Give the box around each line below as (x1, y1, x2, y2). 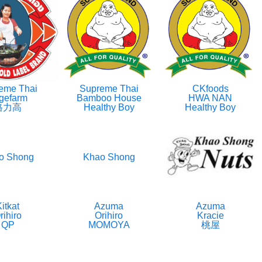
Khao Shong (82, 151, 135, 162)
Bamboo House (76, 93, 142, 104)
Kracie (196, 211, 224, 221)
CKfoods (192, 84, 229, 94)
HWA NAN (188, 93, 233, 104)
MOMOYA (88, 220, 130, 230)
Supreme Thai (79, 84, 139, 94)
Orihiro (95, 211, 123, 221)
